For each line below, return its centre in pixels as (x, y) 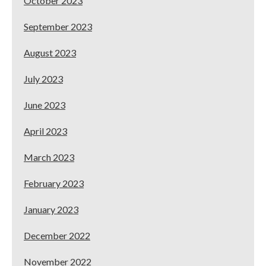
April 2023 (45, 131)
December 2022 (57, 236)
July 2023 (43, 79)
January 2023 (51, 210)
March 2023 (49, 157)
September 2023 (58, 27)
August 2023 (50, 53)
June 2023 (45, 105)
